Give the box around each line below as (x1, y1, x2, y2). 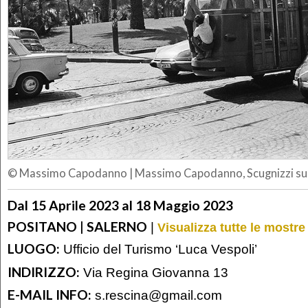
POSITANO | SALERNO (8, 218, 147, 234)
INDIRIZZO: (8, 263, 80, 280)
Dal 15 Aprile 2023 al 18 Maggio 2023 (8, 197, 233, 213)
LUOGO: (8, 241, 60, 257)
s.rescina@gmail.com (95, 287, 222, 303)
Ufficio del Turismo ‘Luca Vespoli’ (60, 241, 257, 257)
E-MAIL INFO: (8, 287, 91, 303)
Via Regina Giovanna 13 (80, 264, 228, 280)
